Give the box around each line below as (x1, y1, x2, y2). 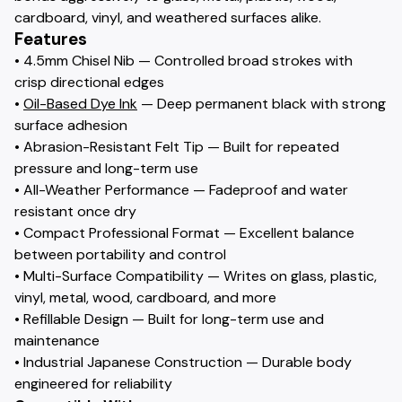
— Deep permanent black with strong (137, 94, 386, 113)
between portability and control (14, 245, 226, 264)
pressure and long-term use (14, 159, 198, 178)
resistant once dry (14, 202, 136, 221)
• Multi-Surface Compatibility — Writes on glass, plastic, (14, 267, 377, 285)
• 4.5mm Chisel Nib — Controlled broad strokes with (14, 51, 353, 70)
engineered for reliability (14, 374, 172, 393)
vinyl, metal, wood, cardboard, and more (14, 288, 276, 307)
